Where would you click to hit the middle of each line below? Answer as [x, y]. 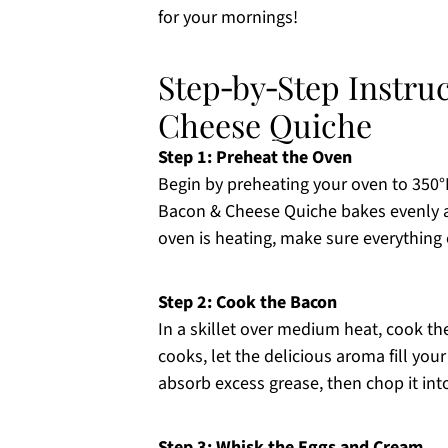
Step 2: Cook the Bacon [247, 302]
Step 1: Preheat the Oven [255, 157]
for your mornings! [228, 17]
